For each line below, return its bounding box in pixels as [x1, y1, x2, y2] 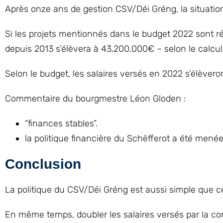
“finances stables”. [25, 118, 98, 129]
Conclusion [5, 156, 81, 172]
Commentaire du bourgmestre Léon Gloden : [5, 93, 186, 104]
